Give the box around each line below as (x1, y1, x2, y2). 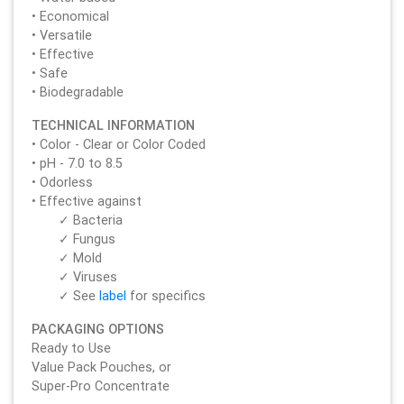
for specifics (130, 287, 206, 304)
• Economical (32, 7, 109, 24)
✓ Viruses (59, 268, 117, 285)
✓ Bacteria (59, 211, 123, 228)
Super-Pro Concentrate (32, 377, 170, 394)
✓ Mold (59, 249, 102, 266)
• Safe (32, 64, 68, 81)
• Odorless (32, 173, 93, 190)
